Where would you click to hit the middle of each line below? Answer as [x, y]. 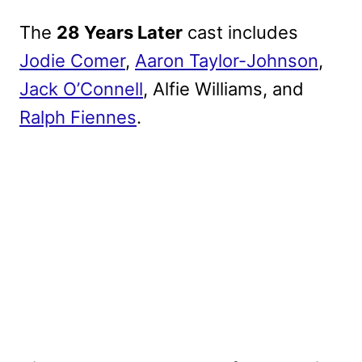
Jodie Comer [72, 61]
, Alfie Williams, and [223, 89]
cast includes [240, 33]
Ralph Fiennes [78, 118]
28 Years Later [120, 33]
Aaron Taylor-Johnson [227, 61]
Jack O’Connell [81, 89]
